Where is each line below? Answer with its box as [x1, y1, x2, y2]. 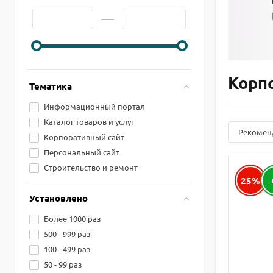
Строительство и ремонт [44, 162, 138, 172]
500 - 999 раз [44, 229, 90, 239]
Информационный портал [44, 101, 145, 112]
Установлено [29, 192, 88, 204]
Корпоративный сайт [44, 132, 124, 142]
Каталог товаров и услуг [44, 116, 134, 127]
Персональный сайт [44, 147, 119, 157]
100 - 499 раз [44, 244, 90, 254]
